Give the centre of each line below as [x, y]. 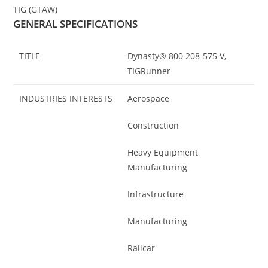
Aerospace [149, 98]
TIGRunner [149, 71]
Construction [153, 125]
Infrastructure [156, 194]
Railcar [141, 248]
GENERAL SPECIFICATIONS [76, 23]
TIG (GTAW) [36, 9]
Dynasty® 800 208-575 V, [177, 56]
